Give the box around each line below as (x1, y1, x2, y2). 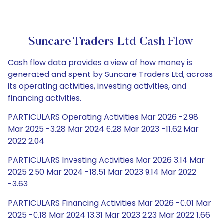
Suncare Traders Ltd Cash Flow (28, 36, 193, 48)
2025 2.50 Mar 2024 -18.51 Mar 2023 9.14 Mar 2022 (8, 166, 196, 178)
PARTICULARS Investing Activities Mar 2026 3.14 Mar (8, 154, 205, 166)
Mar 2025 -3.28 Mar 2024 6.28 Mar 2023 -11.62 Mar (8, 123, 199, 135)
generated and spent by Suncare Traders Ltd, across (8, 69, 213, 80)
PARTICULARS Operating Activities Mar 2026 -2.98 (8, 111, 198, 123)
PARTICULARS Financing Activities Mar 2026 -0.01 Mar (8, 197, 211, 209)
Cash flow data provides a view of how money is (8, 57, 192, 68)
